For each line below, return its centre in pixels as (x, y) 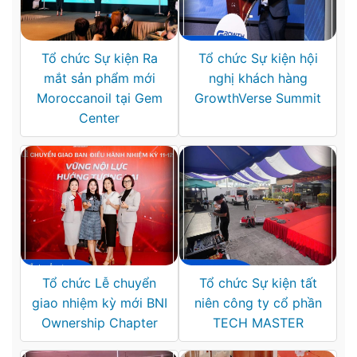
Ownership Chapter (99, 322)
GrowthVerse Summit (258, 98)
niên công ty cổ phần (258, 302)
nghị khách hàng (258, 78)
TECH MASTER (258, 322)
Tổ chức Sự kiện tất (258, 282)
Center (99, 118)
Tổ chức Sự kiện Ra (99, 59)
